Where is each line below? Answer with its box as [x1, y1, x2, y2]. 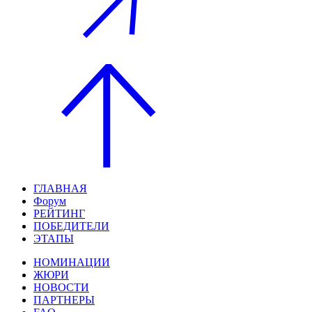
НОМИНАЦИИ [33, 256, 110, 268]
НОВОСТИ [33, 281, 89, 293]
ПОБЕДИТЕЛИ [33, 219, 109, 232]
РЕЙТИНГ [33, 207, 85, 219]
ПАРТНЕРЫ [33, 293, 95, 306]
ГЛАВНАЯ [33, 182, 87, 194]
